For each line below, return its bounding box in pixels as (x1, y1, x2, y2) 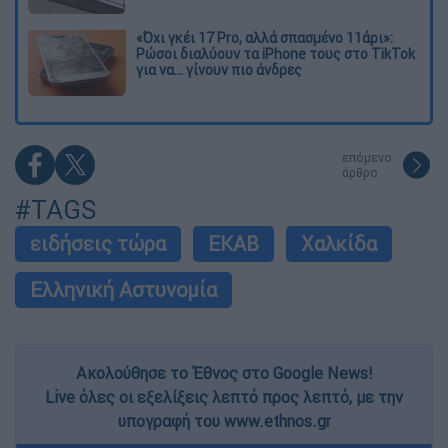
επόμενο (342, 150, 392, 166)
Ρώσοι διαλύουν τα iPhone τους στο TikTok (136, 45, 415, 64)
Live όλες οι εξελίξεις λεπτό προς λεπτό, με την (45, 387, 403, 408)
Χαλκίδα (301, 231, 377, 257)
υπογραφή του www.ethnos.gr (117, 411, 331, 432)
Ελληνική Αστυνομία (30, 277, 217, 303)
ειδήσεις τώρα (30, 231, 166, 257)
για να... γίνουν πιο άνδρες (136, 61, 302, 80)
